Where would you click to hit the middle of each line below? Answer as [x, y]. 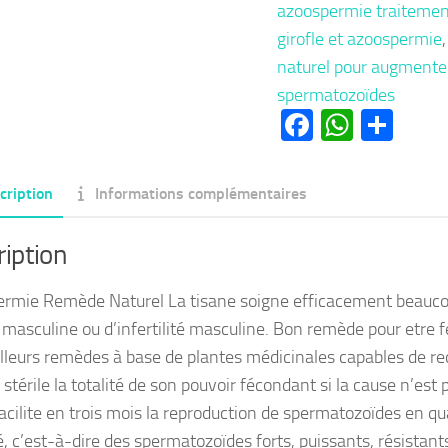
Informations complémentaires [200, 193]
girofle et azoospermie [359, 38]
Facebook [377, 124]
